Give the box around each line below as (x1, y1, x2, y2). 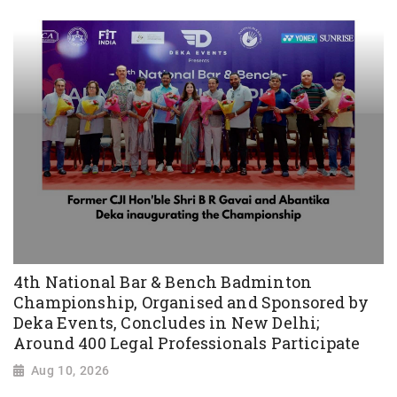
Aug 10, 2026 (30, 362, 110, 378)
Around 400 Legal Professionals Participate (13, 331, 361, 354)
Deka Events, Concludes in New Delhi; (13, 311, 320, 333)
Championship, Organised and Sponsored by (13, 291, 370, 313)
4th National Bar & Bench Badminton (13, 270, 313, 292)
